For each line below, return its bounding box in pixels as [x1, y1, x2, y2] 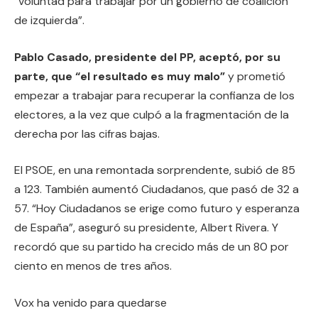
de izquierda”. [14, 13, 84, 28]
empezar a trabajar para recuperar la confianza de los [14, 87, 295, 103]
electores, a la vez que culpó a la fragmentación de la [14, 106, 289, 122]
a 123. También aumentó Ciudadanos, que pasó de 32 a [14, 182, 299, 197]
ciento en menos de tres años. [14, 258, 172, 274]
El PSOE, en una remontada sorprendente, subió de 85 [14, 163, 295, 178]
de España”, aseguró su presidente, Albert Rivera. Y [14, 220, 278, 236]
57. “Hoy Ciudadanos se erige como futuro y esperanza [14, 201, 300, 216]
